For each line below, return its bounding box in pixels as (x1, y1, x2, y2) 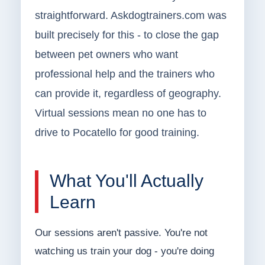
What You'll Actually (49, 171, 203, 191)
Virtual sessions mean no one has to (34, 107, 206, 119)
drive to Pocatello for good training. (34, 127, 199, 139)
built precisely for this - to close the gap (34, 29, 219, 41)
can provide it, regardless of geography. (34, 88, 221, 100)
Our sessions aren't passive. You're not (34, 227, 208, 239)
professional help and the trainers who (34, 68, 215, 80)
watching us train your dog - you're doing (34, 245, 214, 257)
